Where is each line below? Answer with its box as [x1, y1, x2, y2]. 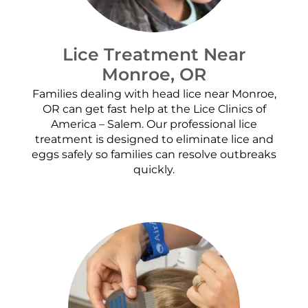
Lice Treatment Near [62, 43, 246, 65]
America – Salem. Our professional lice [51, 118, 257, 131]
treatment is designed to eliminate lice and [34, 133, 274, 146]
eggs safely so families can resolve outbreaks [32, 148, 276, 162]
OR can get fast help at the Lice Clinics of [42, 102, 266, 116]
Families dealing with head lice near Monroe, [32, 87, 276, 101]
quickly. [133, 163, 175, 177]
